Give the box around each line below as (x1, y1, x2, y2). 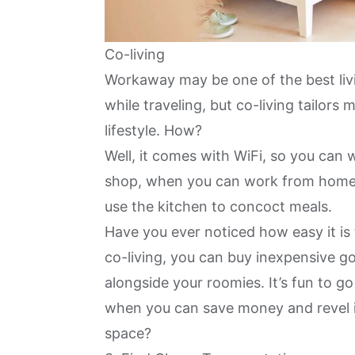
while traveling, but (105, 96, 236, 113)
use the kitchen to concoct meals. (105, 197, 336, 215)
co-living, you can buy (105, 248, 256, 265)
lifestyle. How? (105, 121, 206, 139)
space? (105, 324, 151, 342)
